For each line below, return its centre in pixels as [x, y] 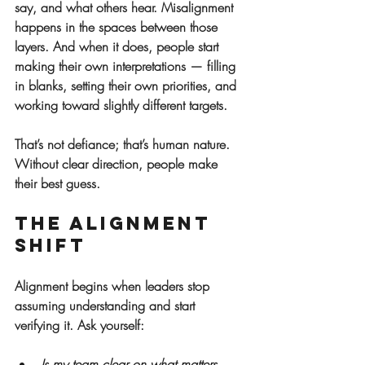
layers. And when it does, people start [119, 47]
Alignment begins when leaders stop [114, 286]
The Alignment [117, 224]
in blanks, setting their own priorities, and [128, 86]
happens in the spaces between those [118, 27]
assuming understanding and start [107, 306]
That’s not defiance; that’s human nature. [124, 145]
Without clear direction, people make [118, 164]
